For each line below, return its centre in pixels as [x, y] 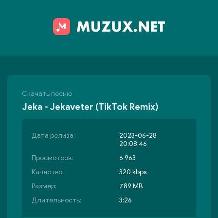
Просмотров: [52, 158]
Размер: [44, 186]
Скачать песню [47, 94]
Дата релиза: [53, 136]
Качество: [48, 172]
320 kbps [133, 172]
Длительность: [56, 200]
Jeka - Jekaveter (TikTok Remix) [90, 107]
